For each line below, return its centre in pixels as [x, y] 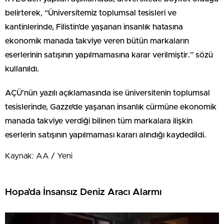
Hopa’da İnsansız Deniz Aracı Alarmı [83, 192]
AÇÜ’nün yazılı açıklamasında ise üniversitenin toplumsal [107, 93]
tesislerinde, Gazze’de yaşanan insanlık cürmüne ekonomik [111, 107]
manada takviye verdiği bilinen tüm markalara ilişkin [99, 121]
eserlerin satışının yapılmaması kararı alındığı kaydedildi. [105, 135]
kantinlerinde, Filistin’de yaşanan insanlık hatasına [94, 27]
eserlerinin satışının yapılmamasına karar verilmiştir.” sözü [109, 55]
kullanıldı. [22, 69]
